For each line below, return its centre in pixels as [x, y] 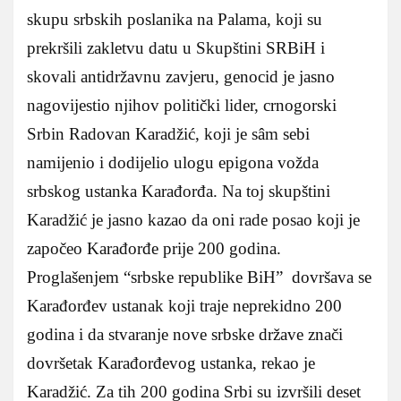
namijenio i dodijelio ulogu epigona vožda [173, 163]
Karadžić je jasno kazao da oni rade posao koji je [193, 220]
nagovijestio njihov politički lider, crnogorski [182, 106]
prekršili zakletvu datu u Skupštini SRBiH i [176, 48]
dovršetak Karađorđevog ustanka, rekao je [171, 363]
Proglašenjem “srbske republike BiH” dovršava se [199, 277]
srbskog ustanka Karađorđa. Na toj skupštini [179, 192]
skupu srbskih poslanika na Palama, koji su [175, 20]
